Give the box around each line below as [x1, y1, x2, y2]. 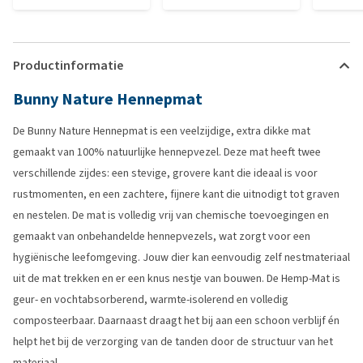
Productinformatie [13, 57, 123, 74]
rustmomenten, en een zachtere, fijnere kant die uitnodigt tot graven [13, 186, 340, 202]
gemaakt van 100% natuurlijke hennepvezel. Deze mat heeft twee [13, 144, 321, 160]
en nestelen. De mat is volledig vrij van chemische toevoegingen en [13, 207, 329, 223]
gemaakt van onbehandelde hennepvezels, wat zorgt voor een [13, 228, 310, 244]
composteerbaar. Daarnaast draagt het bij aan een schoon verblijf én [13, 313, 340, 328]
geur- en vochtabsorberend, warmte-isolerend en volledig [13, 292, 288, 307]
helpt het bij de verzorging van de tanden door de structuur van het [13, 334, 333, 349]
